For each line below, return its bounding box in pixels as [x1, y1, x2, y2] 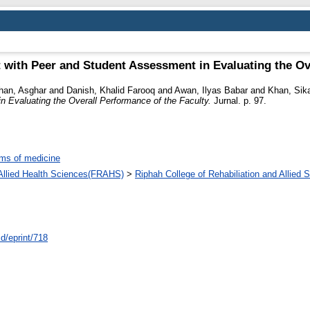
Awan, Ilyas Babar [174, 84, 248, 95]
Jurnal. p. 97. [211, 95, 266, 106]
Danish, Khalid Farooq [66, 84, 155, 95]
